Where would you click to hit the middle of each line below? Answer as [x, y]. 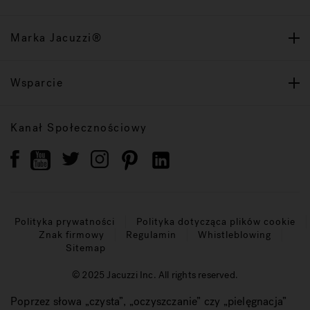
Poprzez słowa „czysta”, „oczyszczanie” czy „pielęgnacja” [149, 301]
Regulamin [151, 235]
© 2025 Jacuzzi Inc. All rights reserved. [155, 275]
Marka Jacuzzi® [56, 37]
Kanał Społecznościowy [79, 127]
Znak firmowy [71, 235]
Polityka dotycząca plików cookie [216, 222]
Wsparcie [37, 82]
